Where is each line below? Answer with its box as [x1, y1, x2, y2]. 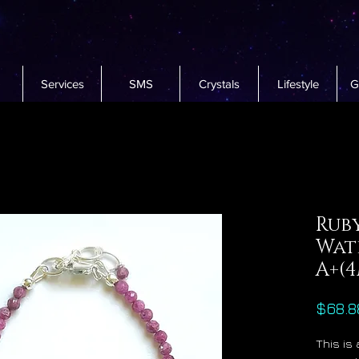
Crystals [199, 77, 240, 91]
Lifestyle [276, 77, 319, 91]
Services [40, 77, 84, 91]
